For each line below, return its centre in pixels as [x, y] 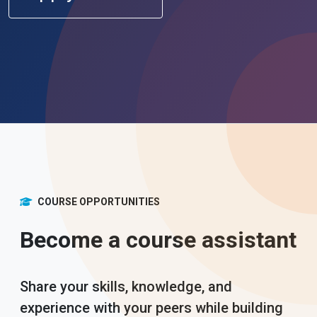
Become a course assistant [158, 240]
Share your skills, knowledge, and [126, 287]
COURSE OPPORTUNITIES [98, 202]
